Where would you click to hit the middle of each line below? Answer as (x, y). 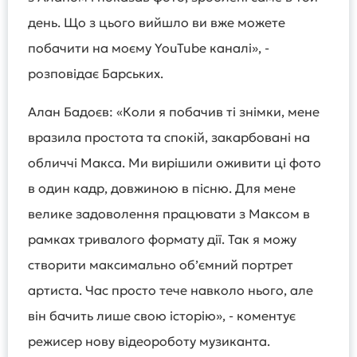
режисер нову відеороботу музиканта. (151, 341)
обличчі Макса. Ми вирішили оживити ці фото (175, 163)
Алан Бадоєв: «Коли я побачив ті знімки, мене (174, 112)
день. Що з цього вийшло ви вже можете (157, 22)
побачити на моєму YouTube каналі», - (149, 48)
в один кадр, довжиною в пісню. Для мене (162, 188)
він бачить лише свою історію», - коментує (162, 316)
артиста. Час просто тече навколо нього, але (171, 290)
